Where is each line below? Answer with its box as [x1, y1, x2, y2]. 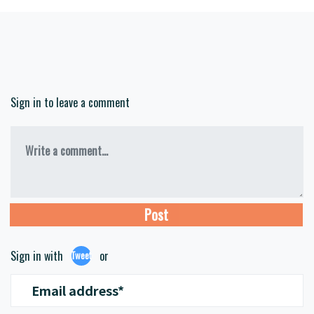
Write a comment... [25, 142, 108, 160]
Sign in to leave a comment [11, 94, 130, 111]
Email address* [32, 280, 124, 299]
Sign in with [11, 247, 63, 264]
